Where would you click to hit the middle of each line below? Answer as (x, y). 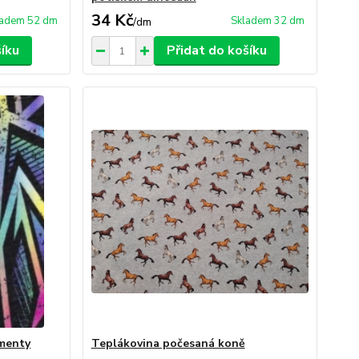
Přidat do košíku (216, 50)
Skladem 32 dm (267, 21)
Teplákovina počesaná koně (168, 343)
